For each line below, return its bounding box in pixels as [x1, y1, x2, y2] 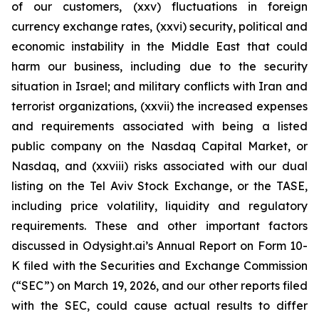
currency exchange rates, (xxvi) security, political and [11, 19, 308, 33]
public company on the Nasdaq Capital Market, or [11, 139, 308, 153]
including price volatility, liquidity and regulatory [11, 199, 308, 213]
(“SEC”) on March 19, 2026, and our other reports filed [11, 278, 308, 293]
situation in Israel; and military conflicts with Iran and [11, 79, 308, 93]
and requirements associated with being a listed [11, 119, 308, 133]
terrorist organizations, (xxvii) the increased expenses [11, 99, 308, 113]
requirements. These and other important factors [11, 219, 308, 233]
